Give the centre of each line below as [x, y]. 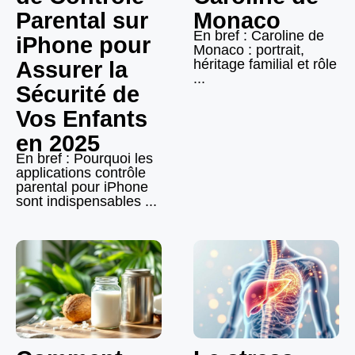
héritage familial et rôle [265, 65]
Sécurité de [78, 95]
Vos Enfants [82, 119]
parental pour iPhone [82, 187]
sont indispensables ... [86, 202]
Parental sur [82, 21]
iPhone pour [83, 46]
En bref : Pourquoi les [84, 159]
